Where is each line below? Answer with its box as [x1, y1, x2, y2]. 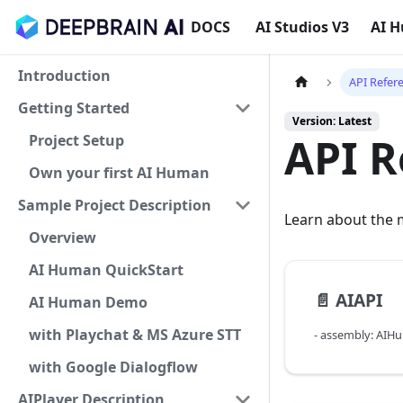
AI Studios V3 [255, 17, 349, 37]
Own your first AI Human [29, 163, 210, 183]
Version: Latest [292, 113, 372, 130]
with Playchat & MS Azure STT [29, 325, 241, 345]
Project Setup [29, 130, 124, 150]
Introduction [18, 66, 111, 85]
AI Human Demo [29, 292, 148, 312]
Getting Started [18, 98, 130, 118]
